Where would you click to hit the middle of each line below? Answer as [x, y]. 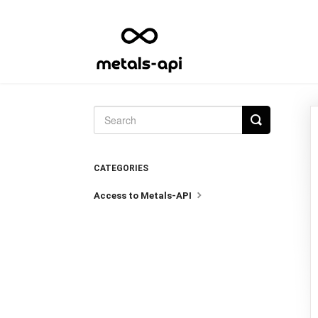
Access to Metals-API [144, 196]
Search [276, 131]
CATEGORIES [121, 168]
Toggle [275, 119]
